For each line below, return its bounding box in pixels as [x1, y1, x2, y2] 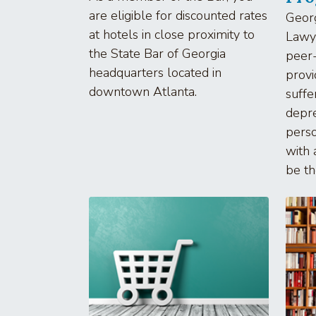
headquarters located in [89, 63, 221, 81]
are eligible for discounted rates [89, 6, 267, 24]
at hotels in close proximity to [89, 25, 255, 43]
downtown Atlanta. [89, 83, 197, 100]
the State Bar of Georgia [89, 44, 226, 62]
